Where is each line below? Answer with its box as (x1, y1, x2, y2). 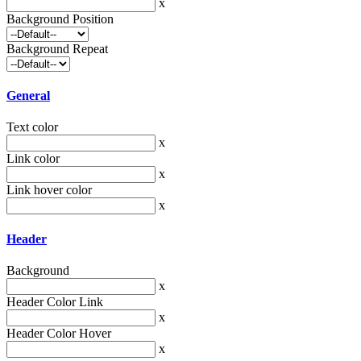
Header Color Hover (6, 326, 111, 340)
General (6, 88, 50, 102)
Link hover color (6, 183, 92, 197)
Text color (6, 120, 58, 135)
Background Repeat (6, 41, 108, 56)
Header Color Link (6, 294, 103, 309)
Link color (6, 151, 60, 166)
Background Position (6, 11, 114, 26)
